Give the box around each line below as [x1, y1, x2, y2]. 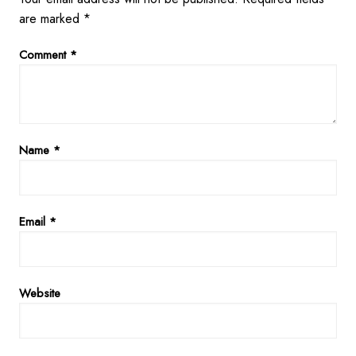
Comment [18, 46, 70, 64]
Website [18, 284, 60, 303]
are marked [18, 10, 83, 29]
